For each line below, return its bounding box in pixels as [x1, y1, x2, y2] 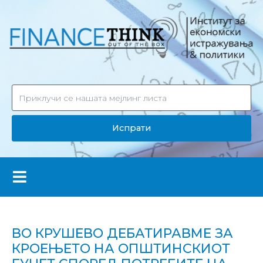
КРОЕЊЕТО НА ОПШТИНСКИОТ [12, 240, 230, 257]
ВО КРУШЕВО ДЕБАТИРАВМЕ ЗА [12, 225, 233, 241]
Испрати [112, 122, 151, 133]
